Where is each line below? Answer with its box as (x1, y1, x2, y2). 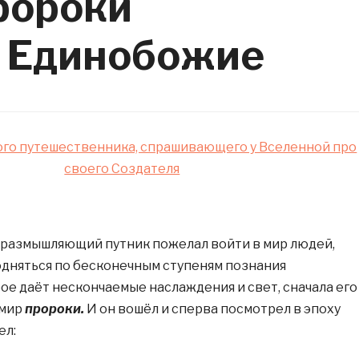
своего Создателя (64, 161, 180, 176)
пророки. (24, 301, 84, 317)
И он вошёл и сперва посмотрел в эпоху (83, 301, 341, 317)
